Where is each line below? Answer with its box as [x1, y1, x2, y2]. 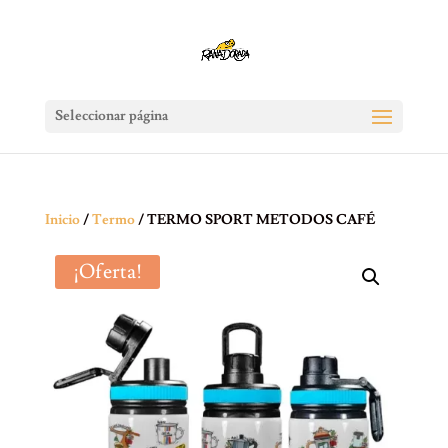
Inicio [44, 211, 80, 229]
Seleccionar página [54, 107, 168, 125]
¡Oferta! [72, 259, 142, 285]
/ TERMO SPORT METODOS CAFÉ [134, 211, 375, 229]
